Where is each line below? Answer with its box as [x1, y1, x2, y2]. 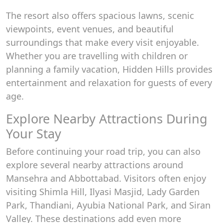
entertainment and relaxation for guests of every [6, 77, 212, 89]
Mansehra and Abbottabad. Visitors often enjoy [6, 172, 206, 184]
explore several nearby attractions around [6, 159, 183, 171]
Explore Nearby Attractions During [6, 110, 208, 127]
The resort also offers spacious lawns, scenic [6, 9, 194, 21]
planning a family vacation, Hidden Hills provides [6, 63, 213, 75]
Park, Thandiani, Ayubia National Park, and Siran [6, 199, 211, 211]
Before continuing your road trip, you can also [6, 145, 201, 157]
